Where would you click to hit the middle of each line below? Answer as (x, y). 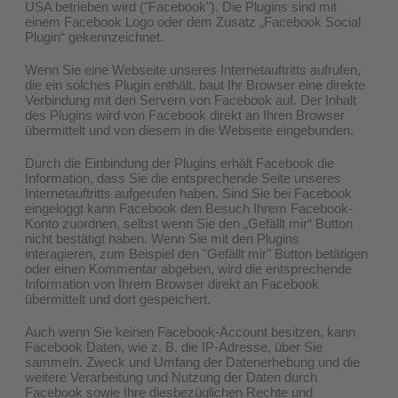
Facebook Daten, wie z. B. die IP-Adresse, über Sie (174, 346)
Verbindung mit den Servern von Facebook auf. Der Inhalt (191, 99)
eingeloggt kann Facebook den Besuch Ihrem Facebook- (189, 208)
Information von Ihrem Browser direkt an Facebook (172, 283)
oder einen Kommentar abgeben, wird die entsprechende (188, 268)
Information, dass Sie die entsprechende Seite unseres (183, 178)
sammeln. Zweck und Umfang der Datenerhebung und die (192, 362)
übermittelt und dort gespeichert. (118, 298)
